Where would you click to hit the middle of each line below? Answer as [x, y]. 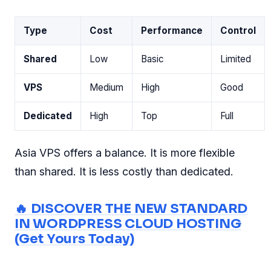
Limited [236, 59]
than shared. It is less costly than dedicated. [124, 172]
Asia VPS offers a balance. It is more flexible [125, 153]
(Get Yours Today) [74, 238]
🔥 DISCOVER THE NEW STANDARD [131, 208]
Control [238, 30]
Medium [106, 87]
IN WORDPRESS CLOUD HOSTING [128, 223]
